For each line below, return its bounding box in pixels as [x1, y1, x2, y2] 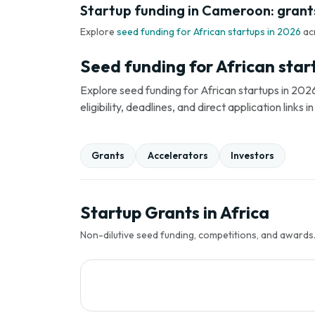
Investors [230, 150, 274, 162]
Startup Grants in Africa [80, 201, 269, 223]
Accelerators [147, 150, 208, 162]
